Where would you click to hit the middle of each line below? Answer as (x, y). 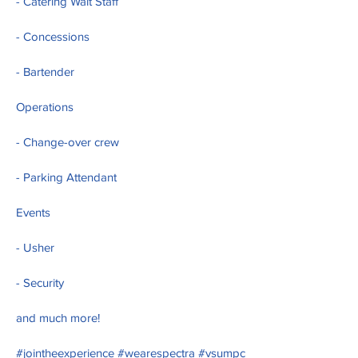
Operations (45, 108)
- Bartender (45, 73)
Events (33, 213)
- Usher (35, 249)
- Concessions (54, 38)
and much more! (58, 319)
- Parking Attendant (66, 178)
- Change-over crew (68, 143)
